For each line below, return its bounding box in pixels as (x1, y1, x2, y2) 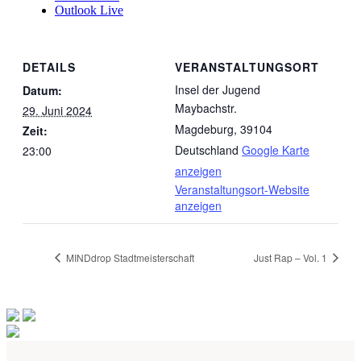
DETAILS (23, 59, 76, 76)
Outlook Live (55, 2, 123, 17)
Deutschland (175, 142, 239, 159)
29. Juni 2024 (23, 102, 92, 119)
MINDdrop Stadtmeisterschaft (64, 250, 194, 264)
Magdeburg (175, 121, 234, 138)
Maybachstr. (175, 100, 237, 117)
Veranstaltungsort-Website (175, 181, 309, 198)
